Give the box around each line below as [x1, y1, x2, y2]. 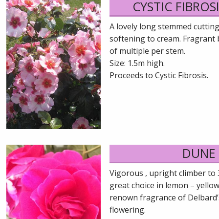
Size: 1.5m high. [109, 58, 165, 69]
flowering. [109, 204, 146, 215]
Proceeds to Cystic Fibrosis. [109, 70, 208, 81]
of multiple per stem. [109, 45, 185, 57]
